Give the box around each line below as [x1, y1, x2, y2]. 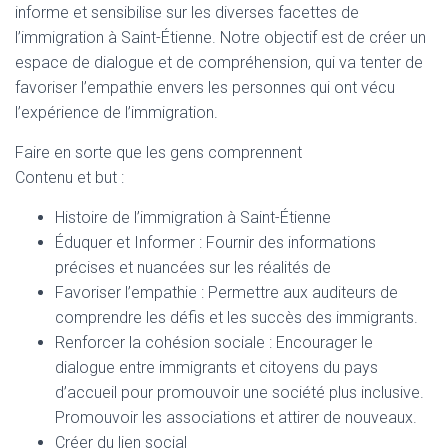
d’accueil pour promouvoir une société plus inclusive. [55, 383, 424, 402]
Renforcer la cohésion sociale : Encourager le [55, 333, 373, 352]
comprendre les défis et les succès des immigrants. [55, 308, 418, 327]
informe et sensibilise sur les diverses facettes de [15, 3, 359, 22]
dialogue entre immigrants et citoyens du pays [55, 358, 378, 377]
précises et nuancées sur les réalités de [55, 258, 331, 277]
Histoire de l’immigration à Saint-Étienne [55, 208, 331, 227]
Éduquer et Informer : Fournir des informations [55, 233, 376, 252]
